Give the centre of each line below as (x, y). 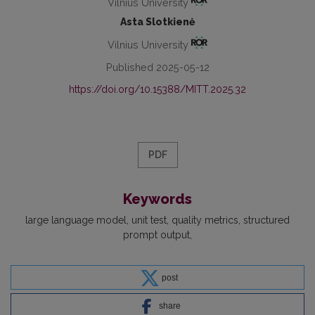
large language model (76, 220)
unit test (149, 220)
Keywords (157, 199)
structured (266, 220)
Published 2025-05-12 (157, 67)
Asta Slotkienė (157, 22)
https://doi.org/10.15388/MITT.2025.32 (157, 90)
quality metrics (205, 220)
